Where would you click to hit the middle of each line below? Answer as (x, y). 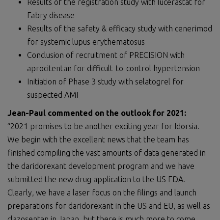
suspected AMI (53, 95)
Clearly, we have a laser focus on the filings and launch (102, 192)
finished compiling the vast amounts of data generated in (107, 153)
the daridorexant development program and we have (101, 166)
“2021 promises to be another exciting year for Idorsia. (103, 126)
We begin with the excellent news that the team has (98, 139)
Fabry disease (51, 15)
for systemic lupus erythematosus (86, 42)
